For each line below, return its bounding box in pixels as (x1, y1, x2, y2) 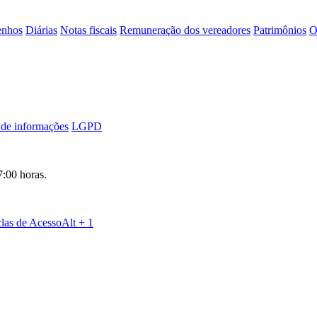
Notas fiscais (60, 24, 117, 36)
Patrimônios (253, 24, 306, 36)
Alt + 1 (62, 217, 93, 229)
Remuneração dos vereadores (120, 24, 250, 36)
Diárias (25, 24, 57, 36)
